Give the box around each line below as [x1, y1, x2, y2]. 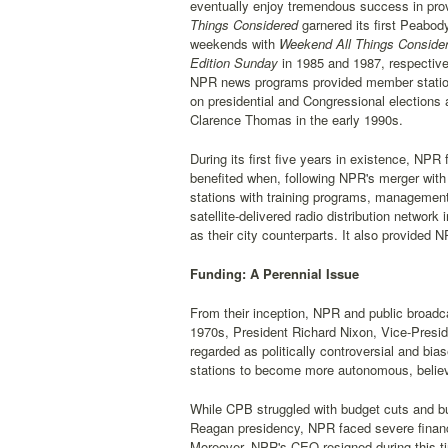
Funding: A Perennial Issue [190, 264, 359, 283]
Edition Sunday [190, 53, 278, 72]
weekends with [190, 34, 275, 53]
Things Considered [190, 15, 298, 34]
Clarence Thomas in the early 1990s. [190, 110, 403, 129]
